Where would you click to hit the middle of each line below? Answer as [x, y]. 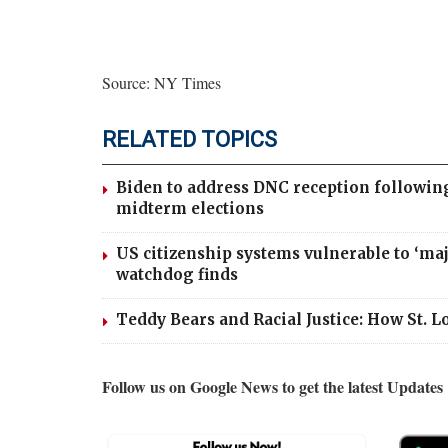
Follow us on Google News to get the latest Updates [272, 386]
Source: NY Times [161, 82]
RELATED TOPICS [189, 139]
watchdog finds [177, 274]
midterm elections [190, 208]
